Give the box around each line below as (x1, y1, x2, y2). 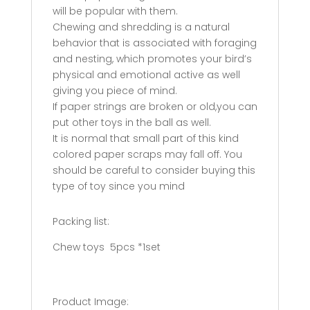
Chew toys (52, 240, 104, 255)
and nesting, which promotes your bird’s (52, 52, 252, 66)
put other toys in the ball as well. (52, 116, 211, 130)
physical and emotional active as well (52, 68, 240, 82)
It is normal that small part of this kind (52, 131, 239, 146)
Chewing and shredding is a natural (52, 20, 230, 35)
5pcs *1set (104, 240, 161, 255)
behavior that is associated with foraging (52, 36, 257, 51)
